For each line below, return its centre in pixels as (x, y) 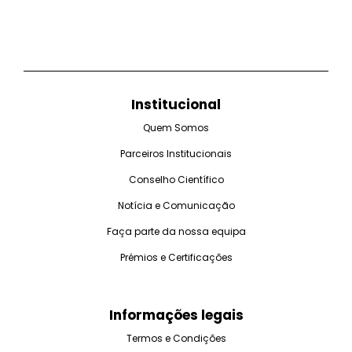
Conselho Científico (176, 179)
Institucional (176, 104)
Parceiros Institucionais (176, 153)
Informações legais (176, 315)
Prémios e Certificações (176, 257)
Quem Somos (176, 127)
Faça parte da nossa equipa (176, 231)
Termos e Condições (176, 338)
